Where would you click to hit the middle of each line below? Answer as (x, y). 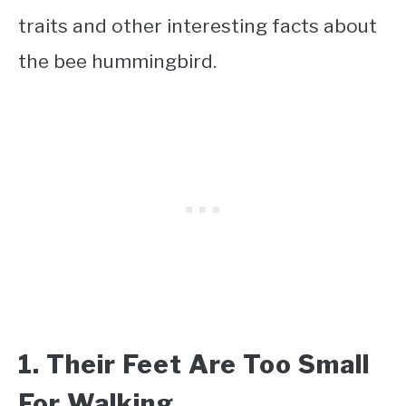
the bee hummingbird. (120, 62)
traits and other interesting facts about (198, 26)
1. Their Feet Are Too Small (194, 364)
